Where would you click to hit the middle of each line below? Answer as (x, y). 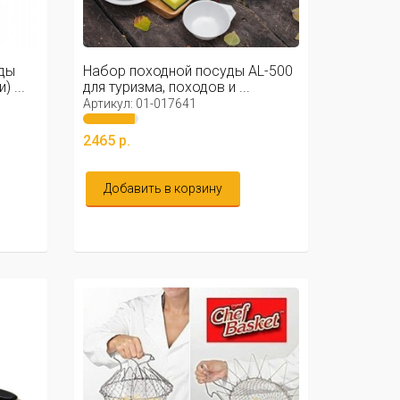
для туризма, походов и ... (166, 87)
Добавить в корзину (162, 188)
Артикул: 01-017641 (139, 103)
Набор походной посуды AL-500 (187, 71)
